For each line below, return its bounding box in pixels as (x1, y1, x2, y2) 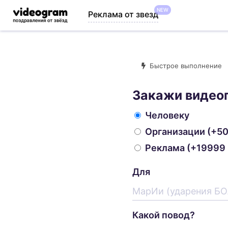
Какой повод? (132, 210, 195, 220)
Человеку (145, 110, 190, 121)
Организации (145, 126, 206, 137)
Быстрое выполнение (150, 61, 222, 70)
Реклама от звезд (88, 9, 159, 19)
